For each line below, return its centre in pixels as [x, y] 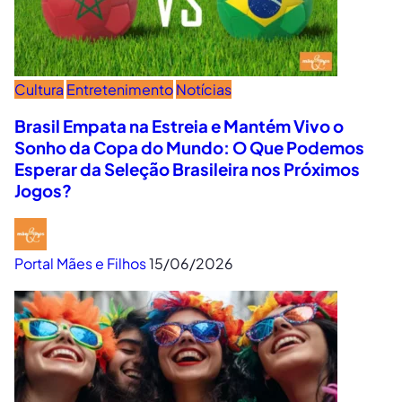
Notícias [204, 89]
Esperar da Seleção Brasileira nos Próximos [187, 169]
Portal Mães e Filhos [80, 264]
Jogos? [43, 190]
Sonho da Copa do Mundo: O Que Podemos [189, 147]
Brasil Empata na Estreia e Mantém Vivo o [179, 126]
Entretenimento [120, 89]
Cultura [39, 89]
